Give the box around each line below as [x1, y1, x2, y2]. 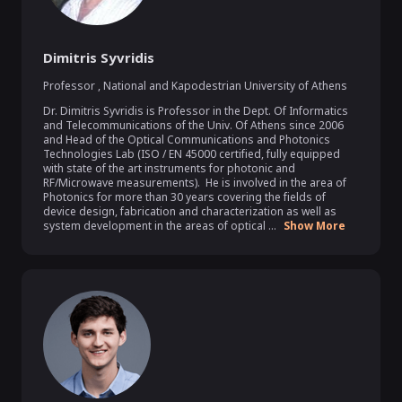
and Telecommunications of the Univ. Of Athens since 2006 [43, 118, 344, 133]
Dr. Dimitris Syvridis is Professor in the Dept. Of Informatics [43, 103, 348, 118]
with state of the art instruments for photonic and [43, 161, 295, 176]
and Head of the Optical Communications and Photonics [43, 132, 330, 147]
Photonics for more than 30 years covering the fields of [43, 189, 326, 205]
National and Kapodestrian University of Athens [103, 78, 347, 93]
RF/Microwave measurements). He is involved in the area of [43, 175, 346, 190]
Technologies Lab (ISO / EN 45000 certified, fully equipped [43, 146, 340, 162]
